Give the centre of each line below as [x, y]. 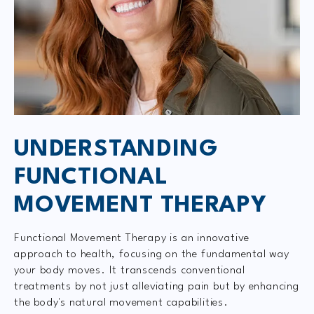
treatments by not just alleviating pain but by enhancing [157, 287]
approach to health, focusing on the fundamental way [152, 255]
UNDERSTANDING [116, 150]
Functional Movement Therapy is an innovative [132, 239]
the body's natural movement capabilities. [121, 303]
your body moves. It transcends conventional [130, 271]
